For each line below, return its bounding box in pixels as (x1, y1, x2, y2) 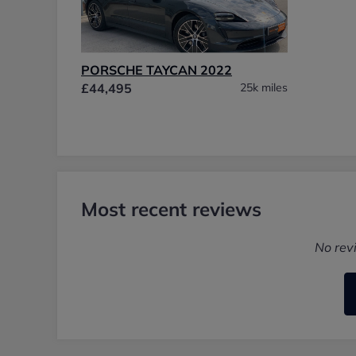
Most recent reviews (81, 196, 261, 221)
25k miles (239, 79, 288, 95)
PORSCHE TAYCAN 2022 (81, 61, 232, 78)
